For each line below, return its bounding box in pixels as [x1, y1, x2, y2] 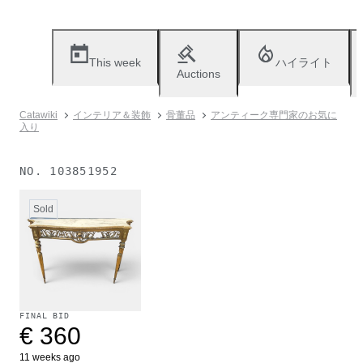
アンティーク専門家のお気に [211, 109, 337, 121]
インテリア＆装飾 [73, 109, 151, 121]
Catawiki [19, 109, 58, 121]
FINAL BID [19, 311, 70, 320]
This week [89, 56, 141, 69]
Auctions [177, 67, 220, 80]
